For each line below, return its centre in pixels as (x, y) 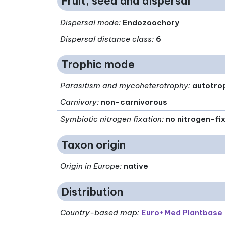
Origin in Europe (90, 166)
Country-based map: (100, 212)
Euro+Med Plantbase (182, 212)
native (136, 166)
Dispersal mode (90, 22)
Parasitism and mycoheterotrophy (125, 86)
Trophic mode (98, 64)
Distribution (92, 192)
